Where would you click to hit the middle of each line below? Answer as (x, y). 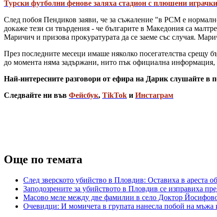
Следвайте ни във (36, 95)
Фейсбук (84, 95)
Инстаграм (154, 95)
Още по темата (43, 160)
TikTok (115, 95)
